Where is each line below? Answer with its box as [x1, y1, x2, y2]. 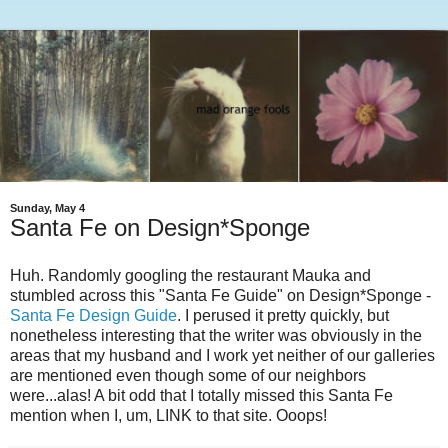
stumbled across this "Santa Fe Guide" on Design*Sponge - [10, 287, 431, 305]
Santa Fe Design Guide [10, 307, 177, 325]
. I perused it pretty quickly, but [177, 307, 389, 325]
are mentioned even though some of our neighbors [10, 367, 366, 385]
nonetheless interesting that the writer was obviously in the [10, 327, 422, 345]
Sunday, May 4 [10, 202, 85, 215]
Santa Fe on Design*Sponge [10, 214, 310, 242]
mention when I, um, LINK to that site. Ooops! [10, 407, 327, 425]
